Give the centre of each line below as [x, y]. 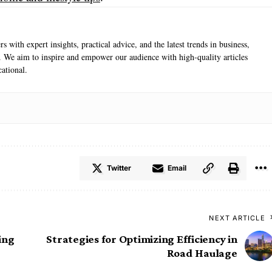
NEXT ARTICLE [237, 218]
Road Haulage [202, 253]
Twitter [119, 168]
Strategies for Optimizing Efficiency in [142, 239]
